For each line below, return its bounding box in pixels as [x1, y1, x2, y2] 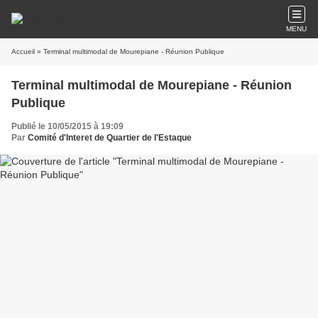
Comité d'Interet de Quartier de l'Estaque [28, 133, 192, 143]
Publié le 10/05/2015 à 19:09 [11, 121, 124, 131]
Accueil [11, 48, 35, 55]
